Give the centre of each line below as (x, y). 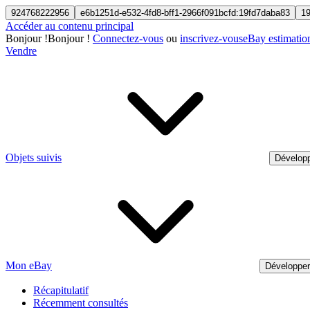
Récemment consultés (81, 303)
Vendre (21, 51)
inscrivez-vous (211, 38)
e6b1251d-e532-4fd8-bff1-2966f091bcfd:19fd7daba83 (185, 13)
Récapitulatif (61, 290)
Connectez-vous (128, 38)
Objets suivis (34, 157)
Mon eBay (29, 265)
